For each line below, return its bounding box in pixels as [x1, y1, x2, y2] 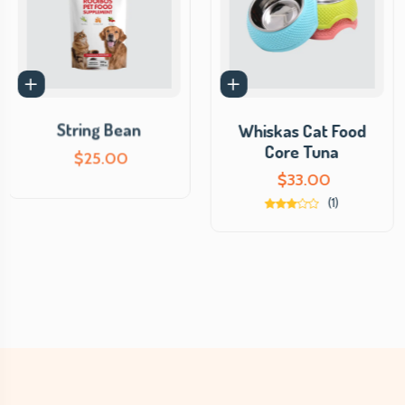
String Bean [59, 119, 144, 143]
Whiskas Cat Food [240, 119, 368, 143]
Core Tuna [267, 140, 342, 164]
